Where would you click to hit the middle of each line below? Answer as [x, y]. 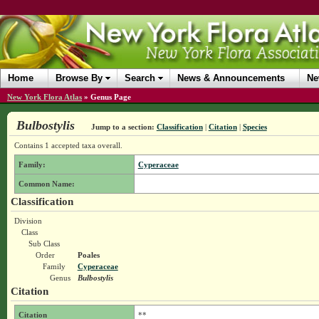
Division [28, 221]
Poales [88, 255]
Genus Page [111, 97]
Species [255, 127]
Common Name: [46, 184]
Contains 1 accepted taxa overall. [68, 145]
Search [140, 78]
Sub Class [44, 244]
